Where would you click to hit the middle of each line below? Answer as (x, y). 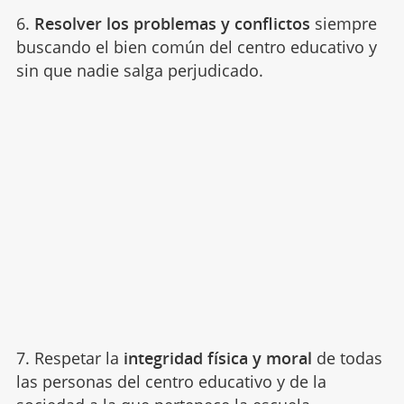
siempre (343, 23)
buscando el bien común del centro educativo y (196, 46)
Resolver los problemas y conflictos (172, 23)
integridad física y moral (217, 358)
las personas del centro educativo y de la (171, 381)
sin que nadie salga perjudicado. (139, 70)
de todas (347, 358)
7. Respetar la (69, 358)
